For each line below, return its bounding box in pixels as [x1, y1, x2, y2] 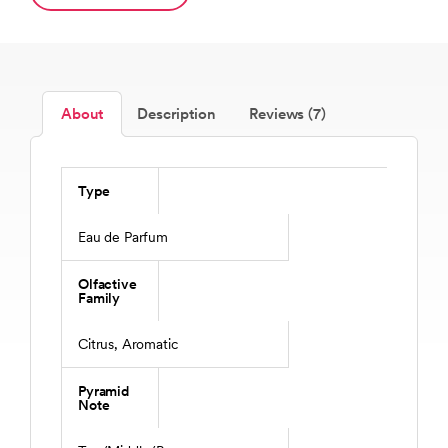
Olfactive [78, 276, 137, 293]
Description [137, 104, 216, 123]
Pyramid [78, 383, 129, 400]
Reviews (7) [249, 104, 326, 123]
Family [78, 290, 121, 307]
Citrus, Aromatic [78, 336, 178, 353]
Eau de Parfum [78, 229, 168, 246]
